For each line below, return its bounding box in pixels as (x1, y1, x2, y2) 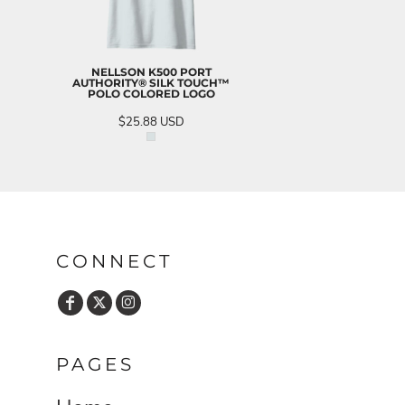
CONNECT (56, 250, 173, 272)
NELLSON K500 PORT (90, 64, 212, 79)
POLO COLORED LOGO (87, 86, 215, 100)
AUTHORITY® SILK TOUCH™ (72, 75, 230, 89)
